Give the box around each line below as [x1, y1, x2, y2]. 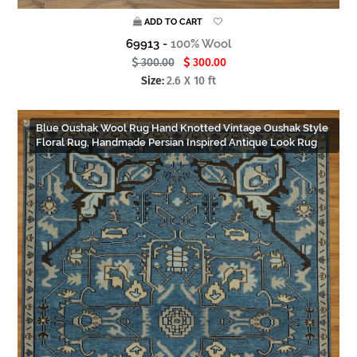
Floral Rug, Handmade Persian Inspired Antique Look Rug [36, 135, 317, 148]
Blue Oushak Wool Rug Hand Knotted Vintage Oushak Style [36, 121, 328, 134]
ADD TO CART [143, 16, 202, 27]
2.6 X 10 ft [167, 73, 216, 88]
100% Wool [170, 36, 232, 51]
